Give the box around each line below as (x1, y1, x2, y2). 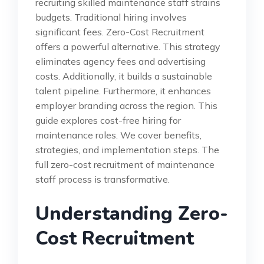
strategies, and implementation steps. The (35, 143, 219, 156)
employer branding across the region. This (35, 99, 217, 111)
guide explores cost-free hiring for (35, 114, 181, 126)
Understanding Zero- (35, 200, 228, 226)
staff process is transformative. (35, 173, 170, 185)
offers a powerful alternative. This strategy (35, 40, 220, 52)
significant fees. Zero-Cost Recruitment (35, 25, 204, 38)
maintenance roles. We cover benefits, (35, 128, 202, 141)
